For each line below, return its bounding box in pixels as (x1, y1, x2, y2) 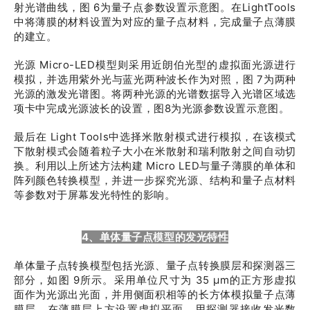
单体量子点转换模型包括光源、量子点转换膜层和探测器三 (14, 259, 296, 272)
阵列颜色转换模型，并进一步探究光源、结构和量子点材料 (14, 174, 296, 187)
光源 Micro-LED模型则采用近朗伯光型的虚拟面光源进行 (14, 58, 296, 71)
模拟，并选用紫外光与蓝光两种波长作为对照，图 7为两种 (14, 73, 296, 86)
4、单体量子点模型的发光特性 (81, 230, 229, 244)
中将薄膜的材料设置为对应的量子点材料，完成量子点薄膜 (14, 15, 296, 28)
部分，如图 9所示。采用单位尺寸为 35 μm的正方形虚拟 (14, 273, 296, 286)
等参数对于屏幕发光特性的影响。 (14, 188, 176, 201)
